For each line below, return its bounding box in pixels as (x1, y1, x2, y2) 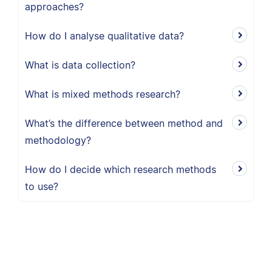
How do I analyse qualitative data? (25, 30, 184, 42)
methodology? (25, 134, 91, 146)
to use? (25, 180, 58, 192)
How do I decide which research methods (25, 163, 216, 175)
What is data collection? (25, 59, 135, 71)
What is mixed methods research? (25, 88, 180, 100)
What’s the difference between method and (25, 117, 223, 129)
